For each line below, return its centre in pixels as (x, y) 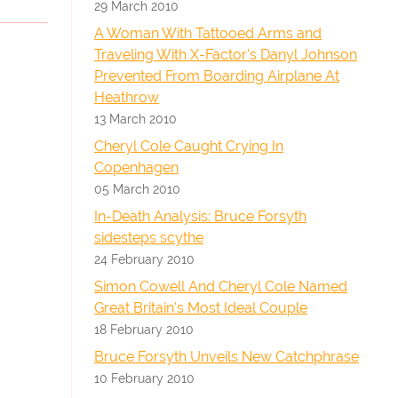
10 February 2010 (144, 378)
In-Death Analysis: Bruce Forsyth (200, 216)
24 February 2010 (144, 259)
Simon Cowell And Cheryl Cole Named (221, 287)
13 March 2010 (135, 119)
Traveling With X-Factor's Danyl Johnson (226, 55)
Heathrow (127, 97)
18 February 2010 (144, 329)
